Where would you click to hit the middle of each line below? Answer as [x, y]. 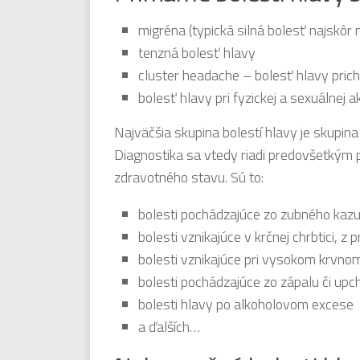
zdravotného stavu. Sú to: [189, 177]
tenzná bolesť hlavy [197, 52]
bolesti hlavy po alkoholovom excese [246, 304]
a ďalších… [169, 326]
